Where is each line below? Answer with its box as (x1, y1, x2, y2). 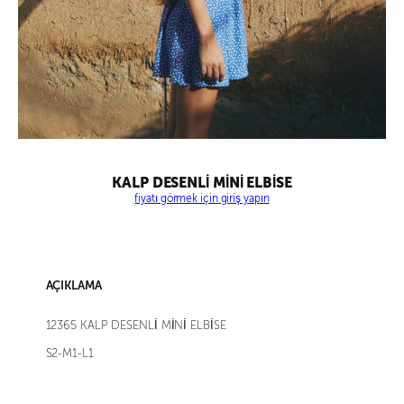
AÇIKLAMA (45, 279, 102, 292)
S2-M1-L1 (45, 347, 94, 360)
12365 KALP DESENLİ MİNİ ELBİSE (45, 319, 226, 332)
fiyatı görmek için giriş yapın (134, 192, 270, 205)
